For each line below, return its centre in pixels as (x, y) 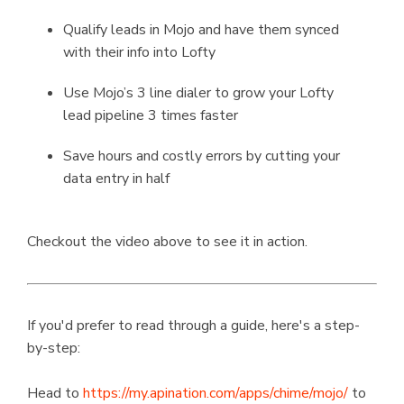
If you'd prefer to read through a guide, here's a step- (193, 326)
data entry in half (116, 179)
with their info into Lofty (139, 52)
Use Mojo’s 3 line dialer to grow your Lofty (198, 93)
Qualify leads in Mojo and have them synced (201, 30)
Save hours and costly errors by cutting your (202, 156)
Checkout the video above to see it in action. (167, 242)
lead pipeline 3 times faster (151, 115)
